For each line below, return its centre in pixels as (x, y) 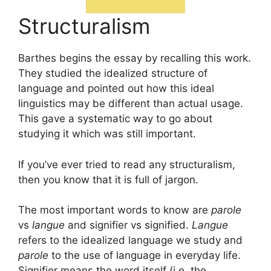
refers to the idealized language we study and (130, 240)
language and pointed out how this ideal (116, 89)
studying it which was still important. (107, 134)
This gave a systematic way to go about (115, 119)
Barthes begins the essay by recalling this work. (135, 58)
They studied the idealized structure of (113, 73)
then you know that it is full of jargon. (108, 179)
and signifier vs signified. (128, 225)
